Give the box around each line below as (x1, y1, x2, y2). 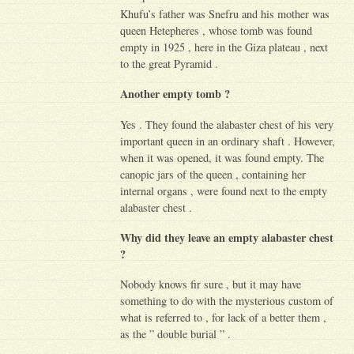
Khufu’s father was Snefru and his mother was (120, 6, 330, 22)
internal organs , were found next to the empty (120, 183, 328, 198)
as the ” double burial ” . (120, 326, 232, 342)
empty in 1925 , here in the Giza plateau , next (120, 40, 329, 55)
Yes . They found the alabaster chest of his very (120, 116, 334, 132)
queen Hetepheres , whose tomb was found (120, 23, 313, 39)
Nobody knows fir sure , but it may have (120, 277, 302, 292)
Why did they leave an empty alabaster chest (120, 228, 334, 246)
